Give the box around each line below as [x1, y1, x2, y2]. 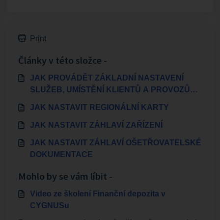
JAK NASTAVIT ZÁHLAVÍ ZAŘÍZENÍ [30, 120, 163, 129]
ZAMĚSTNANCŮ [30, 97, 92, 106]
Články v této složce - [18, 54, 107, 66]
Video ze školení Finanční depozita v [30, 189, 165, 198]
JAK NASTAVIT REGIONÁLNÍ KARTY [30, 103, 169, 111]
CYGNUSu [30, 201, 69, 210]
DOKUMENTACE [30, 150, 93, 159]
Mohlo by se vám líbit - [18, 169, 112, 182]
